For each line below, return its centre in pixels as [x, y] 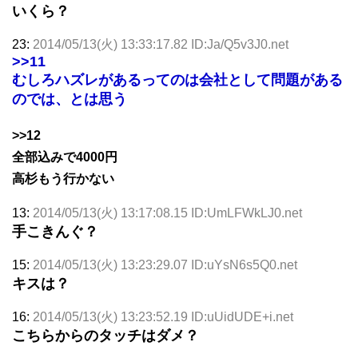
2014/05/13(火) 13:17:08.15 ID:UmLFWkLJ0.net [167, 213]
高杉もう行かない [63, 178]
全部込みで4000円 [65, 157]
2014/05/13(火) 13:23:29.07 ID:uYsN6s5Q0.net [165, 265]
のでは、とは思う [70, 99]
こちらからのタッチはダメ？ [105, 335]
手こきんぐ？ [55, 231]
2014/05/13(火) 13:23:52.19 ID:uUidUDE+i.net [163, 316]
